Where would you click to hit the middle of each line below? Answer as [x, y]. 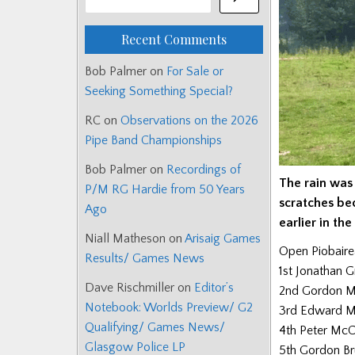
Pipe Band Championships [153, 141]
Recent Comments [174, 40]
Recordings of [204, 170]
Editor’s [214, 288]
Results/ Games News [145, 259]
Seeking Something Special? [159, 92]
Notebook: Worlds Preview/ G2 [169, 308]
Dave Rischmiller [130, 288]
